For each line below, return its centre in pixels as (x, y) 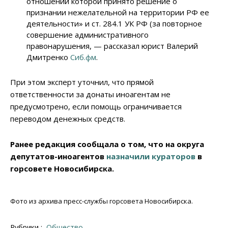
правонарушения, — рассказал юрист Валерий (112, 46)
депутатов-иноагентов (58, 156)
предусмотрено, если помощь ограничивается (96, 107)
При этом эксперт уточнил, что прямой (82, 82)
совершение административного (88, 35)
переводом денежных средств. (68, 119)
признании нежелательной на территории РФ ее (118, 12)
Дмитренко (49, 57)
